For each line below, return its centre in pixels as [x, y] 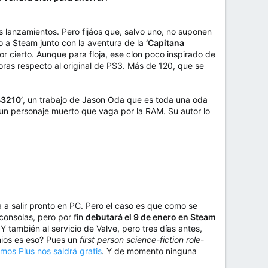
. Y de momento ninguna [149, 251]
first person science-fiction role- [142, 240]
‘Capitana [165, 43]
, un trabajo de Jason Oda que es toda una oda [115, 100]
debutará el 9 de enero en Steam [151, 217]
